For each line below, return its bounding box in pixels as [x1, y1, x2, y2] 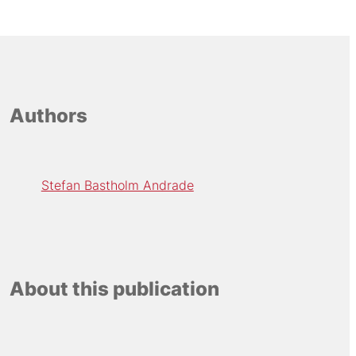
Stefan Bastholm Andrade [41, 176, 194, 193]
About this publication [9, 277, 219, 301]
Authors [9, 104, 87, 128]
